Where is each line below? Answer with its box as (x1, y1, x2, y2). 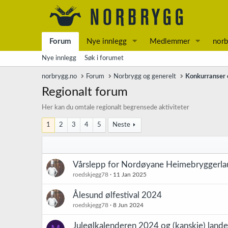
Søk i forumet (84, 55, 124, 62)
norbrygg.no (42, 73, 77, 80)
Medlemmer (149, 38, 190, 45)
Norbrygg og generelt (113, 73, 177, 80)
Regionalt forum (42, 86, 128, 98)
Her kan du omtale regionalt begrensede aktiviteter (42, 104, 189, 111)
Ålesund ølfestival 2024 (73, 191, 162, 199)
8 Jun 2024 (113, 202, 144, 208)
